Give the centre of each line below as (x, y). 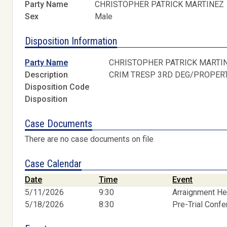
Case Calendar (53, 164)
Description (46, 75)
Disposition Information (71, 41)
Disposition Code (57, 87)
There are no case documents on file (89, 139)
